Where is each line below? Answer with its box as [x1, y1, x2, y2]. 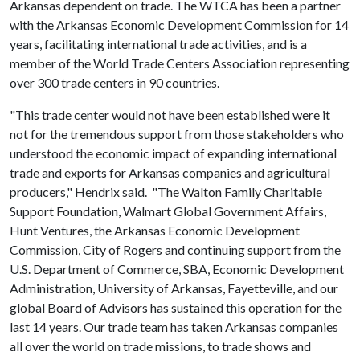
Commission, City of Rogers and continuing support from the [10, 242, 341, 257]
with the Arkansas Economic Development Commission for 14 [10, 17, 349, 32]
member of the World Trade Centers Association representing [10, 55, 350, 71]
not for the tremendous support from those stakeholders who [10, 126, 344, 141]
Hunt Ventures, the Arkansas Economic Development [10, 223, 300, 238]
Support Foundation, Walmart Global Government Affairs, [10, 203, 326, 219]
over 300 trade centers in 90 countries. [10, 75, 219, 90]
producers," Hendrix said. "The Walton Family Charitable [10, 184, 322, 199]
